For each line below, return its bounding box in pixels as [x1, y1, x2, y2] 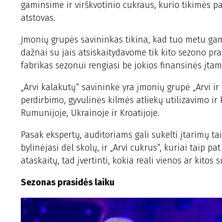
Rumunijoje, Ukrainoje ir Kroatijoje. [21, 108, 160, 118]
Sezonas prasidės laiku [21, 177, 114, 188]
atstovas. [21, 12, 55, 23]
